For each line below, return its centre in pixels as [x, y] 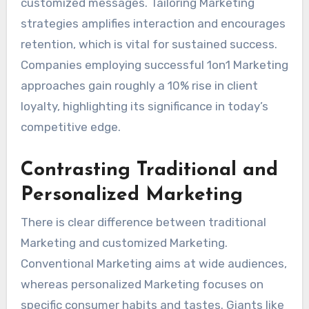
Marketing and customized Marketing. [124, 242]
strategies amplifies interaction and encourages [153, 23]
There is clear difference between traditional [143, 222]
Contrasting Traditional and [149, 170]
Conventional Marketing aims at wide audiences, [153, 263]
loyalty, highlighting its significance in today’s [144, 106]
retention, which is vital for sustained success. [149, 44]
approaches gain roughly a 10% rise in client [139, 85]
